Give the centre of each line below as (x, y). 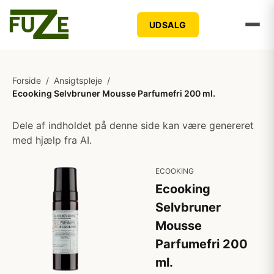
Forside (27, 80)
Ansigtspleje (78, 80)
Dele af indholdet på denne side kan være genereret (133, 125)
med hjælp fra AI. (52, 140)
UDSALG (168, 24)
